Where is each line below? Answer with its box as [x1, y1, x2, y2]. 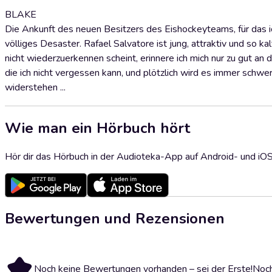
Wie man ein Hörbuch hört [5, 118, 190, 138]
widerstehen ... [5, 81, 66, 94]
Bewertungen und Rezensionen [5, 208, 225, 228]
